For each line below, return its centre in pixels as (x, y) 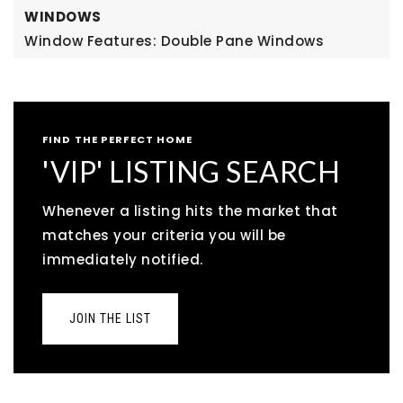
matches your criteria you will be (164, 235)
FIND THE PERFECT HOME (118, 139)
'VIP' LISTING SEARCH (191, 171)
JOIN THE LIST (110, 318)
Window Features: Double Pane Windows (174, 41)
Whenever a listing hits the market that (190, 211)
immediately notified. (123, 260)
